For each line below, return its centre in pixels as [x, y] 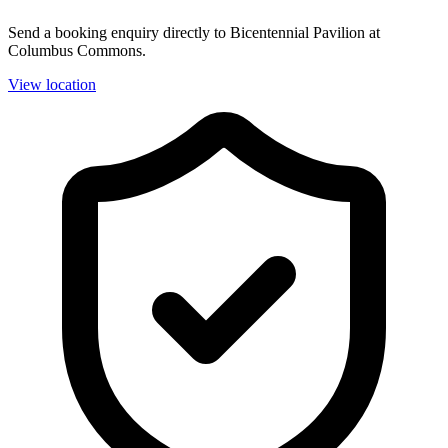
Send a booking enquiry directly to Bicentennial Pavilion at [194, 33]
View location [52, 85]
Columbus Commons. [77, 51]
